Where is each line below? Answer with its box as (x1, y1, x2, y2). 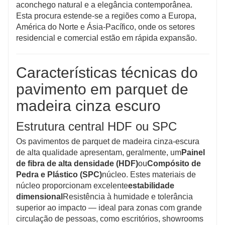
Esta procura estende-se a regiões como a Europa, (16, 11, 196, 20)
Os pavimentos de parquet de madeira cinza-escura (16, 137, 199, 146)
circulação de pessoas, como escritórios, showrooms (16, 214, 203, 223)
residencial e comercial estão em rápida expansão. (16, 33, 197, 42)
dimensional (16, 192, 63, 201)
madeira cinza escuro (16, 97, 161, 114)
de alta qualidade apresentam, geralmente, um (16, 148, 181, 157)
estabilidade (128, 181, 174, 190)
